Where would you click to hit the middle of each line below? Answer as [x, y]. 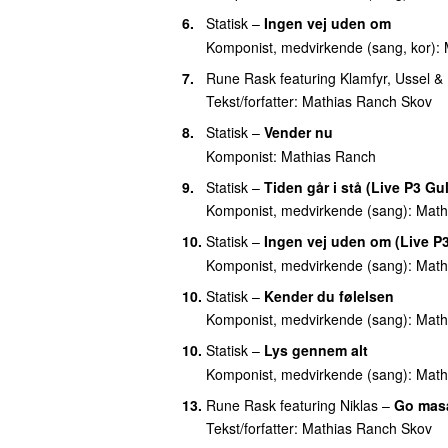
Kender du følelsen [329, 295]
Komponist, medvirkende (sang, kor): [325, 46]
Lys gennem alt [316, 350]
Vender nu [298, 132]
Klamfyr [363, 77]
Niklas [359, 404]
